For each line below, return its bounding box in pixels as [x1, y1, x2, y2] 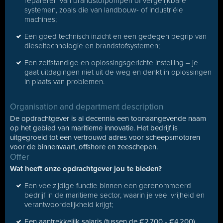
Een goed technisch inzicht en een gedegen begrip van [24, 32, 207, 41]
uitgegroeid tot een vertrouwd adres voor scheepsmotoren [10, 133, 200, 142]
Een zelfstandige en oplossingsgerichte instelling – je [24, 58, 198, 67]
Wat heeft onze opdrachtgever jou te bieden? [10, 164, 162, 173]
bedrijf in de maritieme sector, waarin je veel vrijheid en [24, 191, 205, 200]
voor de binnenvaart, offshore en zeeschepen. [10, 142, 158, 151]
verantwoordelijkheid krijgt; [24, 200, 113, 209]
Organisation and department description [10, 102, 163, 112]
